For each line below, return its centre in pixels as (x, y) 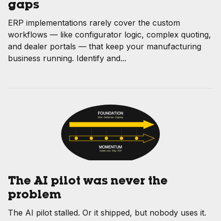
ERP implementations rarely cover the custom (94, 23)
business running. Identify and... (67, 58)
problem (35, 196)
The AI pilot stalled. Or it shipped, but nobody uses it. (107, 212)
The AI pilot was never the (88, 182)
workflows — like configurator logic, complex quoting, (110, 35)
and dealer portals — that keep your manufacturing (105, 47)
